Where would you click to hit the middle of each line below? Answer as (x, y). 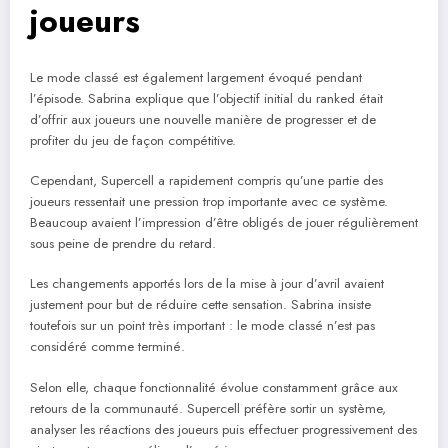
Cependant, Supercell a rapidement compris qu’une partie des (206, 181)
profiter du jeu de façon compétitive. (133, 141)
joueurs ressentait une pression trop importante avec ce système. (209, 202)
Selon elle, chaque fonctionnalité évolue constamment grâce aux (214, 387)
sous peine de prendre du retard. (123, 244)
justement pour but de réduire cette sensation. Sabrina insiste (200, 305)
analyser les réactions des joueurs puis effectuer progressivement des (223, 429)
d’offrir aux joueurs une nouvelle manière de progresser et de (203, 120)
